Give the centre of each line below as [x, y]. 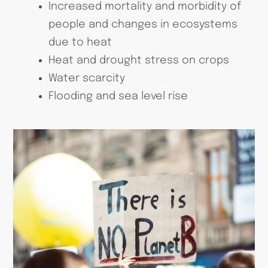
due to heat [80, 43]
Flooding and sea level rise [118, 97]
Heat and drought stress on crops [139, 61]
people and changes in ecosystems [143, 25]
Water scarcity [87, 79]
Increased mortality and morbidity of [145, 7]
